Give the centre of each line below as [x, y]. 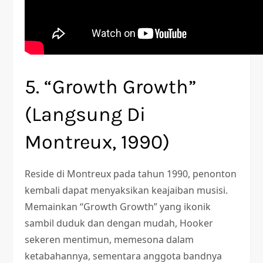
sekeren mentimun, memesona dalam [109, 240]
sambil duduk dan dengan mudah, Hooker [119, 223]
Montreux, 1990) [97, 142]
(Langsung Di [85, 114]
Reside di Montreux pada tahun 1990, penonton [131, 174]
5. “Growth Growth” [111, 87]
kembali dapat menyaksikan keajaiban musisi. [127, 190]
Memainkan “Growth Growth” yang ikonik [118, 207]
